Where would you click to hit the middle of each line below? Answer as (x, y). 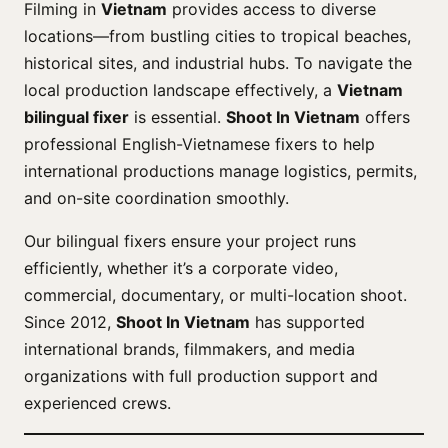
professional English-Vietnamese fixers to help (199, 144)
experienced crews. (97, 403)
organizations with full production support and (201, 376)
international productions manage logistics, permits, (220, 171)
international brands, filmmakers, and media (189, 349)
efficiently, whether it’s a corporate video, (181, 268)
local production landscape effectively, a (180, 90)
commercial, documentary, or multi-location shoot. (215, 295)
